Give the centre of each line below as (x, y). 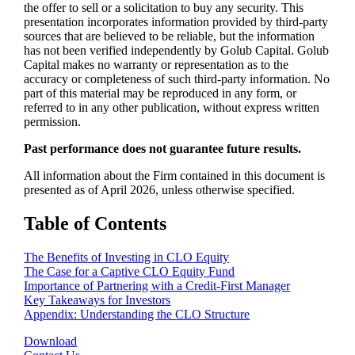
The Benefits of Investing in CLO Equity (127, 257)
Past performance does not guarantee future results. (163, 149)
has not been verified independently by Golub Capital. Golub (177, 51)
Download (51, 341)
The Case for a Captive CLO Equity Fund (130, 271)
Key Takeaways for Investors (97, 300)
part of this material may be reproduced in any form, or (160, 94)
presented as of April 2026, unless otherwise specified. (160, 190)
